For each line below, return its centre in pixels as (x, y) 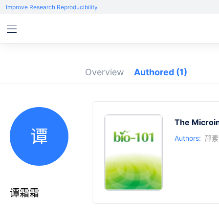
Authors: (188, 138)
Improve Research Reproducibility (52, 7)
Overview (105, 72)
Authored (155, 72)
